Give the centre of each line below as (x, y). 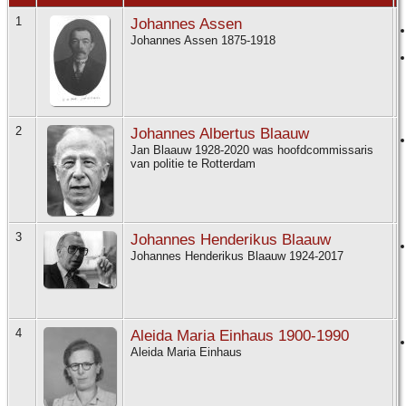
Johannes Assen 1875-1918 (205, 41)
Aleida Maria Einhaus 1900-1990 (240, 336)
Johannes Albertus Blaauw (220, 134)
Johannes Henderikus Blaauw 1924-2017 (239, 256)
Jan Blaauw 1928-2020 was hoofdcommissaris (252, 150)
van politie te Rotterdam (195, 164)
